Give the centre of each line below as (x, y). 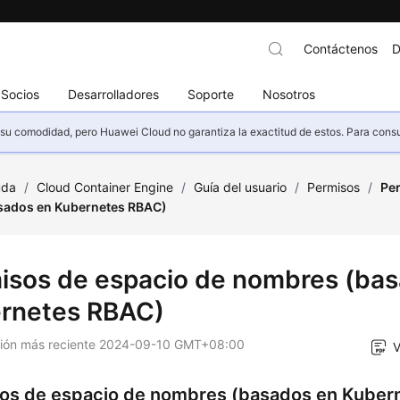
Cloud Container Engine (105, 187)
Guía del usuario (241, 187)
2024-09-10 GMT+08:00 (172, 344)
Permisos (334, 187)
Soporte (211, 94)
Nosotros (289, 94)
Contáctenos (340, 49)
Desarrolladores (114, 94)
